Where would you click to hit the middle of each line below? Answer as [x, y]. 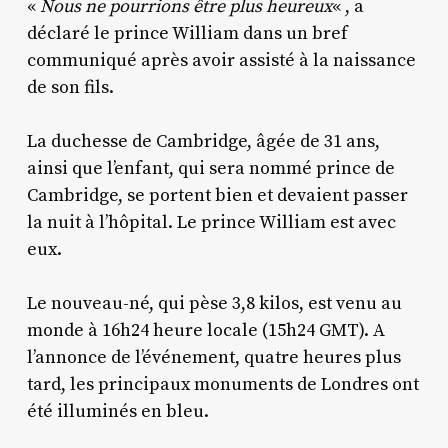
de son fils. [70, 87]
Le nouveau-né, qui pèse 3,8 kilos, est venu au [214, 303]
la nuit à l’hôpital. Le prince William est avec [211, 222]
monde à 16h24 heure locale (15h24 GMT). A [205, 330]
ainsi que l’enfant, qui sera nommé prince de [210, 168]
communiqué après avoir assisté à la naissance [221, 60]
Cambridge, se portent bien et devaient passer [217, 195]
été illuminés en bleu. [117, 411]
